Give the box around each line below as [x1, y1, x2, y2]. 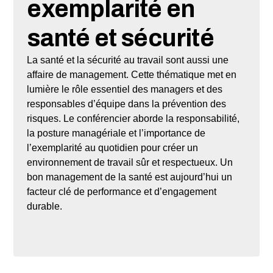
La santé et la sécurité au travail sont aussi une [27, 54, 229, 65]
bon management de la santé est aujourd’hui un [27, 171, 233, 182]
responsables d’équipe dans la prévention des [27, 98, 227, 109]
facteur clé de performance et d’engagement [27, 186, 217, 197]
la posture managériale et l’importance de [27, 127, 206, 138]
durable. [27, 200, 63, 211]
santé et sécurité [27, 24, 214, 51]
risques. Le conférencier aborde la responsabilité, [27, 113, 240, 124]
